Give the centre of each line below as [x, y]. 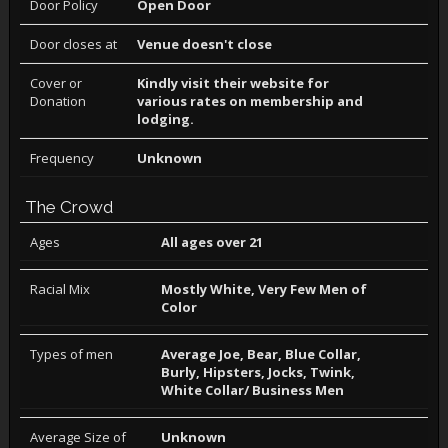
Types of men [71, 354]
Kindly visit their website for [232, 83]
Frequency [61, 158]
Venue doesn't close [204, 44]
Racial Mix [59, 289]
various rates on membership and [249, 101]
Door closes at [73, 44]
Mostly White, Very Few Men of [264, 289]
